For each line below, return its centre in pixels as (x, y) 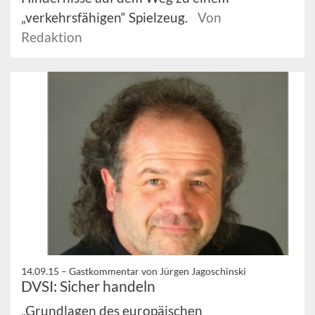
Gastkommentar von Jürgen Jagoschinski (157, 271)
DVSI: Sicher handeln (88, 285)
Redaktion (52, 37)
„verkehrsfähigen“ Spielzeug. (106, 17)
